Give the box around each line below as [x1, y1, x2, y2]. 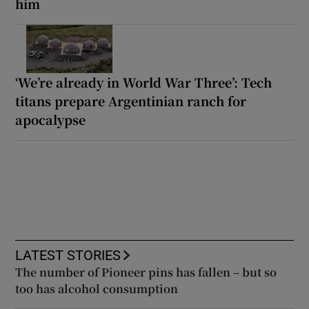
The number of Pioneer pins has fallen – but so [15, 264, 277, 281]
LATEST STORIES [15, 248, 121, 263]
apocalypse [15, 110, 86, 129]
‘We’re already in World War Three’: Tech [15, 73, 272, 92]
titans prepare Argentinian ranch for [15, 92, 247, 110]
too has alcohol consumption [15, 281, 179, 297]
